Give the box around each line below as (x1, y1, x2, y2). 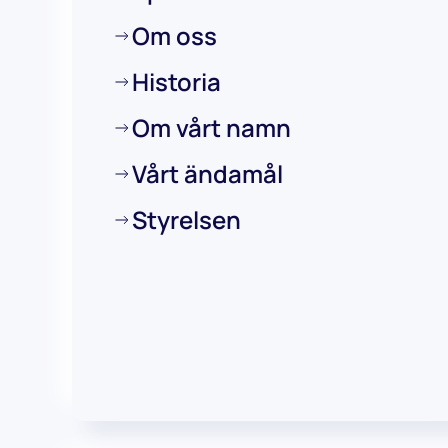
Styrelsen (132, 203, 241, 236)
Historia (132, 65, 221, 98)
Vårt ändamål (132, 157, 283, 190)
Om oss (132, 19, 217, 52)
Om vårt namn (132, 111, 291, 144)
